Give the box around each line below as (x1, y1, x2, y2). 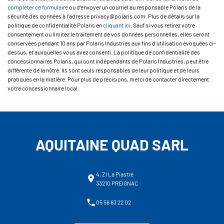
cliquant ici (103, 21, 130, 28)
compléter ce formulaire (7, 3, 68, 10)
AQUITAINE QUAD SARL (35, 135, 188, 153)
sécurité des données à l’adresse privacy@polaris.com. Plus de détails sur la (7, 12, 199, 19)
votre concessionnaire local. (7, 84, 79, 91)
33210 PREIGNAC (96, 179, 138, 186)
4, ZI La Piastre (96, 170, 133, 177)
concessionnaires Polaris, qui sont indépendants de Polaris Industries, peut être (7, 57, 208, 64)
